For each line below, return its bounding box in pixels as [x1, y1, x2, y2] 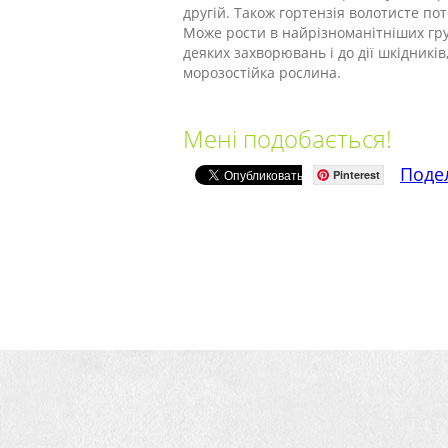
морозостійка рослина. [183, 63, 341, 82]
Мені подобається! [183, 122, 392, 155]
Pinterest [333, 167, 380, 182]
